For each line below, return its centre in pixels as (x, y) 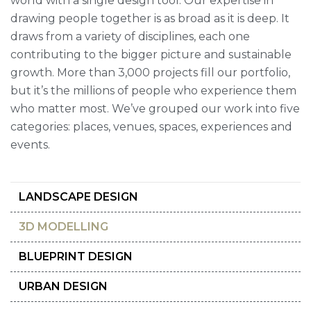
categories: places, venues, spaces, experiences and (151, 126)
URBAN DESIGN (63, 286)
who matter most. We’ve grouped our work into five (155, 108)
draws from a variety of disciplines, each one (130, 36)
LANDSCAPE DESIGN (78, 196)
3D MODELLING (64, 226)
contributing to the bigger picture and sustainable (151, 54)
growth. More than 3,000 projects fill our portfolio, (150, 72)
